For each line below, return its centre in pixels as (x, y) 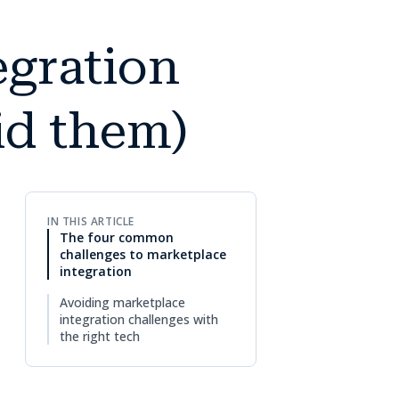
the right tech (100, 337)
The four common (117, 238)
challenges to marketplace (143, 255)
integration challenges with (139, 320)
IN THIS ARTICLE (91, 222)
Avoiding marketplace (122, 303)
